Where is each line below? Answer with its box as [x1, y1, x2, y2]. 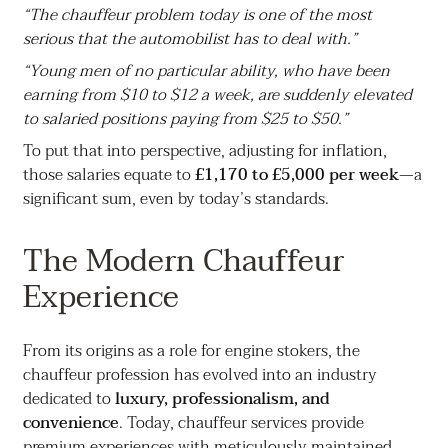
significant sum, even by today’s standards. [22, 185, 329, 214]
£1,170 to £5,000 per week [194, 161, 399, 190]
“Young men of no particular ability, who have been [22, 57, 390, 86]
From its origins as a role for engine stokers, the [22, 337, 360, 366]
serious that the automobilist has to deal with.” [22, 25, 357, 54]
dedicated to [22, 385, 115, 414]
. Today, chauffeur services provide [118, 409, 364, 438]
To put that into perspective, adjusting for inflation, [22, 137, 387, 166]
